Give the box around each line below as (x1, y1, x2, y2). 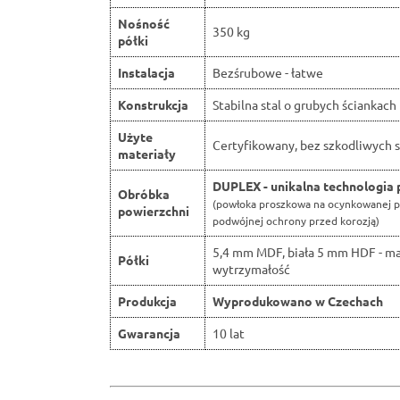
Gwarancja (118, 325, 180, 342)
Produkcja (118, 293, 177, 310)
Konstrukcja (118, 96, 188, 113)
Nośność (118, 15, 170, 32)
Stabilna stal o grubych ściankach (212, 96, 396, 113)
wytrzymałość (212, 261, 290, 278)
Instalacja (118, 64, 175, 81)
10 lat (212, 325, 245, 342)
